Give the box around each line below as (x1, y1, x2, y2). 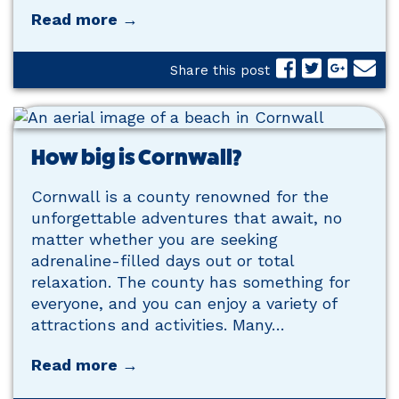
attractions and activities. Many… (31, 315, 285, 334)
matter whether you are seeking (31, 230, 278, 248)
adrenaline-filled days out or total (31, 251, 294, 270)
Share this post (170, 61, 271, 78)
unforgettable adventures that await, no (31, 208, 342, 227)
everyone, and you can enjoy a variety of (31, 294, 337, 313)
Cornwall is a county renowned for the (31, 187, 329, 206)
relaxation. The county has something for (31, 273, 350, 291)
